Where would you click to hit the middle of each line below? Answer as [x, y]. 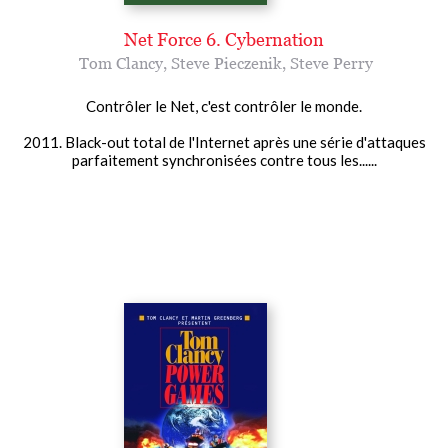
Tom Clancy [121, 62]
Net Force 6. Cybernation [224, 39]
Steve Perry [331, 62]
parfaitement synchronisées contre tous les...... [224, 159]
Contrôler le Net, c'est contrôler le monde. [224, 105]
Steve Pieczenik [226, 62]
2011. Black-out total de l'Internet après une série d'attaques [224, 141]
